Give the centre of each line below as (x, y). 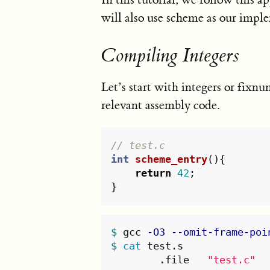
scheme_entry (171, 159)
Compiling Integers (170, 56)
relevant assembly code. (160, 105)
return (153, 173)
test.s (165, 246)
